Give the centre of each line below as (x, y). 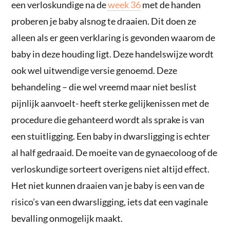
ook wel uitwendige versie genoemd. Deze (94, 70)
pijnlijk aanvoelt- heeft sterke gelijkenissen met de (110, 103)
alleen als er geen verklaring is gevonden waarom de (113, 37)
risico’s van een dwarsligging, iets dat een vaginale (110, 202)
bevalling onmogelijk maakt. (67, 218)
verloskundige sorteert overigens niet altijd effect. (111, 169)
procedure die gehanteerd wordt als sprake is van (108, 119)
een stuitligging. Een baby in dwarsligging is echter (111, 136)
